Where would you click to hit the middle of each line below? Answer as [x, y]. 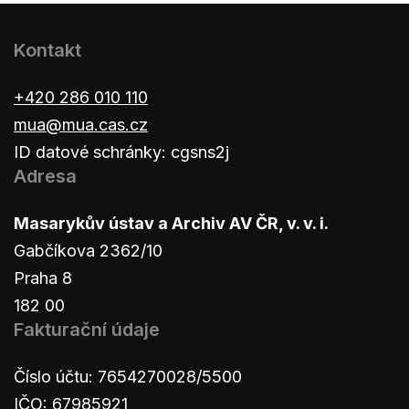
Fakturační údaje [87, 330]
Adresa [45, 177]
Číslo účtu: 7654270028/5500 [128, 377]
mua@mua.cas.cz [81, 125]
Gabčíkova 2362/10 [88, 251]
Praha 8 [43, 278]
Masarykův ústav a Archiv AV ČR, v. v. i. [171, 224]
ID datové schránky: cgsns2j [121, 152]
